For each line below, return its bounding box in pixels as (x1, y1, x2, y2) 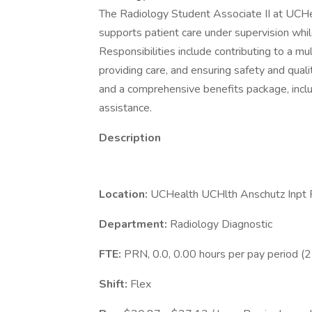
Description (99, 130, 161, 146)
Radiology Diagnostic (170, 217, 272, 232)
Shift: (99, 276, 130, 292)
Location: (99, 187, 150, 202)
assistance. (99, 100, 152, 116)
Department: (99, 217, 170, 232)
